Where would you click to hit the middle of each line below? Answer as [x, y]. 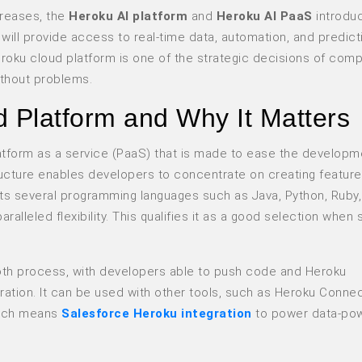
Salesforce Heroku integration [157, 314]
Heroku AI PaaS [264, 16]
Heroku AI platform [128, 16]
